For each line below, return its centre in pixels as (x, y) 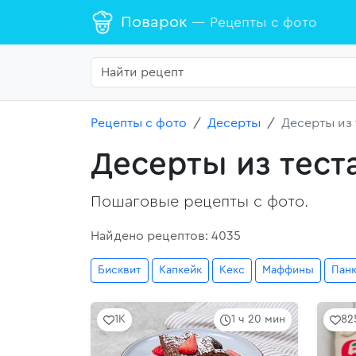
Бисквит (120, 270)
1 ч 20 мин (258, 319)
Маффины (288, 270)
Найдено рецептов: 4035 (166, 236)
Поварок (156, 22)
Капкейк (180, 270)
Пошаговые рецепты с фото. (199, 202)
